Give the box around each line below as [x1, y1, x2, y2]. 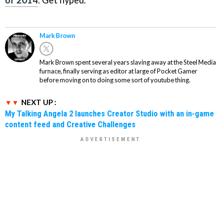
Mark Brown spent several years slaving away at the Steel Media [39, 58, 216, 66]
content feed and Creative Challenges [5, 119, 136, 129]
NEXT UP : [21, 97, 56, 107]
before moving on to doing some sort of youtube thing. [39, 75, 190, 84]
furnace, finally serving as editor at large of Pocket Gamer [39, 67, 197, 75]
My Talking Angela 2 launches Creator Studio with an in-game [5, 108, 214, 118]
